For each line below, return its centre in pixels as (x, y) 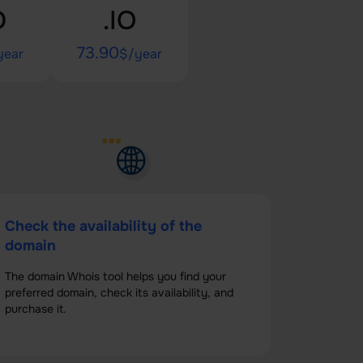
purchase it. (36, 309)
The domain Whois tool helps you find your (115, 276)
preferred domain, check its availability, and (119, 293)
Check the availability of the (103, 226)
